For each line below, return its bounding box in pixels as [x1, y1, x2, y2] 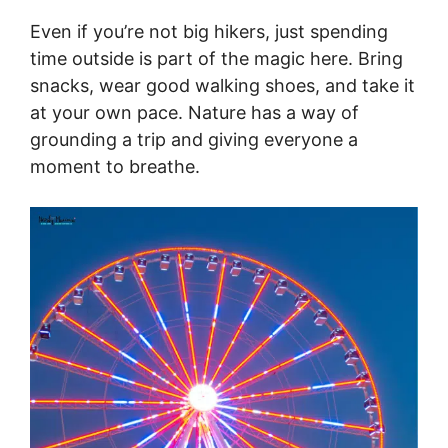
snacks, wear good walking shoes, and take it [30, 74, 415, 96]
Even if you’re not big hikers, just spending [30, 20, 388, 42]
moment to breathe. [30, 155, 200, 177]
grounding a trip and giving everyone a [30, 128, 358, 150]
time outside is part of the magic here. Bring [30, 47, 403, 69]
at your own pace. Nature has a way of [30, 101, 359, 123]
